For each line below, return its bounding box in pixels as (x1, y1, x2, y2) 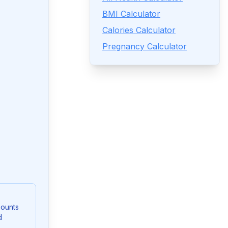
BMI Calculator (102, 9, 160, 19)
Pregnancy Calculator (102, 41, 187, 51)
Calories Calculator (102, 25, 176, 35)
